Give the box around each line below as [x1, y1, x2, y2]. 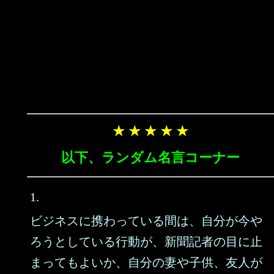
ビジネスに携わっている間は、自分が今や [30, 214, 262, 228]
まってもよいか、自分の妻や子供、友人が [30, 256, 262, 269]
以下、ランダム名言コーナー [61, 150, 240, 165]
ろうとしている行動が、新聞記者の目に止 [30, 235, 262, 248]
